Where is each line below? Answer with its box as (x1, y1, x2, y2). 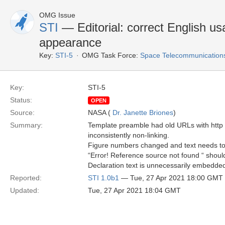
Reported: (10, 174, 42, 182)
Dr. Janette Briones (113, 108, 173, 117)
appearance (39, 36, 101, 49)
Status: (10, 96, 32, 104)
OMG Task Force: (82, 51, 138, 59)
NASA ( (88, 108, 113, 117)
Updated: (10, 186, 39, 194)
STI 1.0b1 (88, 174, 119, 182)
